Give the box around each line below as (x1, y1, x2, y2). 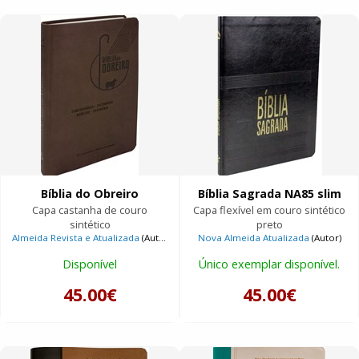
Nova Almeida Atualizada (197, 232, 309, 244)
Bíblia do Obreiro (41, 186, 139, 202)
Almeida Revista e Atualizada (12, 232, 140, 244)
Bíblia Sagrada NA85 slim (197, 186, 341, 202)
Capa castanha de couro (32, 203, 147, 218)
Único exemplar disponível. (199, 256, 340, 272)
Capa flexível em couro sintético (193, 203, 345, 218)
